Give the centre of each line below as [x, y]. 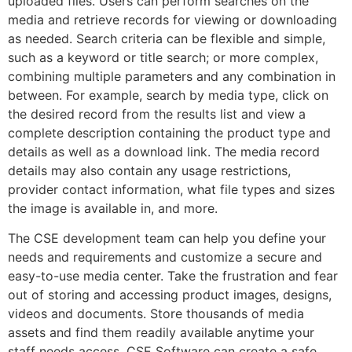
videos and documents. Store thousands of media [156, 314]
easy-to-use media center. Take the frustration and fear [173, 276]
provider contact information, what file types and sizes [171, 189]
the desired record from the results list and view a [157, 114]
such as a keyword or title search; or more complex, [163, 57]
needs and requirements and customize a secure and [165, 257]
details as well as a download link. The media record [164, 151]
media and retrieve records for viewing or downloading [172, 19]
